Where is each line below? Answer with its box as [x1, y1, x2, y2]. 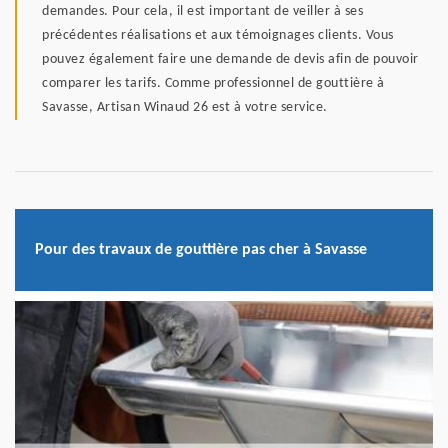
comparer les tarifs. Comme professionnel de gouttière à [42, 76, 385, 92]
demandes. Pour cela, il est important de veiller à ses [42, 4, 363, 20]
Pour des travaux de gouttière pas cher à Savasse [35, 241, 367, 258]
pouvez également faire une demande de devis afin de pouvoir [42, 52, 419, 68]
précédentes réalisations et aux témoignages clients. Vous [42, 28, 394, 44]
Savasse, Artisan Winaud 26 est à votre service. [42, 100, 328, 116]
